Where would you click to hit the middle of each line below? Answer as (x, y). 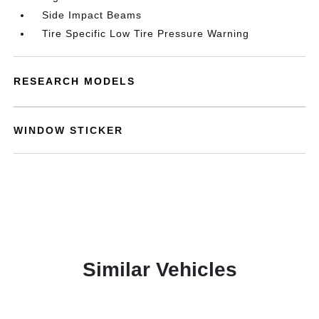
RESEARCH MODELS (75, 81)
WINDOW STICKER (69, 130)
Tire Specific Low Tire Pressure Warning (146, 33)
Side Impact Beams (92, 15)
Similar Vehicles (159, 270)
